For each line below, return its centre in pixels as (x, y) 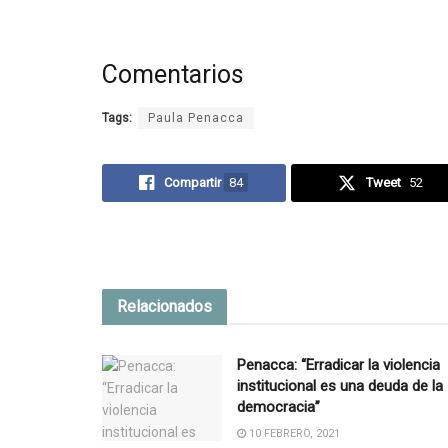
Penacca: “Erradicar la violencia (338, 364)
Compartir (193, 182)
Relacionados (164, 306)
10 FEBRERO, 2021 (293, 433)
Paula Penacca (196, 117)
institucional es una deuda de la (340, 385)
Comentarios (173, 75)
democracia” (278, 406)
